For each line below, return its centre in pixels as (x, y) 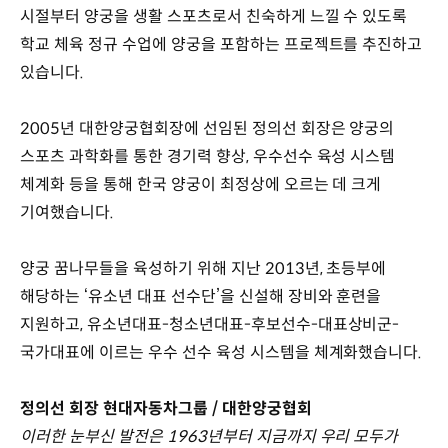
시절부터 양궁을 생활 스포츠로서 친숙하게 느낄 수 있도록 (214, 16)
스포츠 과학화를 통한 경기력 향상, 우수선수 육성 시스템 (208, 156)
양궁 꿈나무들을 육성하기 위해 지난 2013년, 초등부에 (203, 268)
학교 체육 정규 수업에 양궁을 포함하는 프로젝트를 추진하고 (221, 44)
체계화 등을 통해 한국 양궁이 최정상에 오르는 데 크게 (201, 184)
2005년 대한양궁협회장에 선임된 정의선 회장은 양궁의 (207, 128)
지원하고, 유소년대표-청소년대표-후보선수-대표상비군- (210, 324)
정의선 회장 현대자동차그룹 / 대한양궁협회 (166, 408)
